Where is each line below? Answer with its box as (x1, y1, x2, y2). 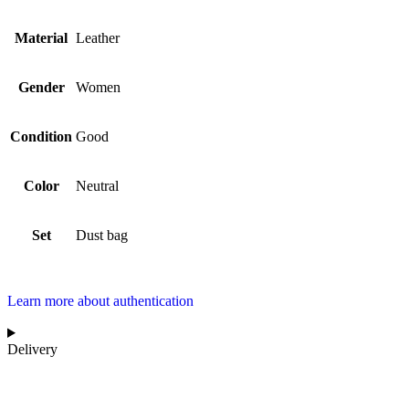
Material (15, 30, 68, 46)
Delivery (7, 341, 58, 357)
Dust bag (76, 227, 128, 243)
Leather (76, 30, 120, 46)
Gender (17, 79, 65, 95)
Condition (10, 129, 72, 144)
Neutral (76, 178, 119, 194)
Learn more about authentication (7, 293, 194, 309)
